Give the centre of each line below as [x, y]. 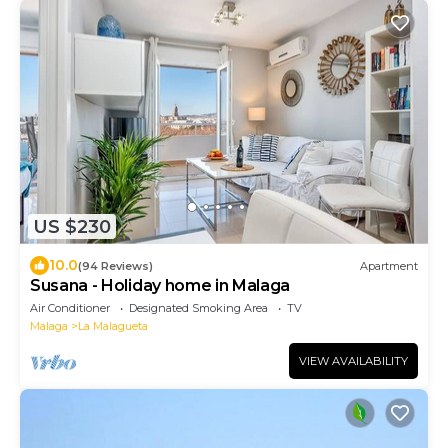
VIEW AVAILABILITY [353, 361]
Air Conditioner [70, 308]
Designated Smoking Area [198, 308]
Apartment [389, 265]
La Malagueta [113, 326]
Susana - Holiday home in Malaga [160, 286]
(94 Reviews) [115, 265]
